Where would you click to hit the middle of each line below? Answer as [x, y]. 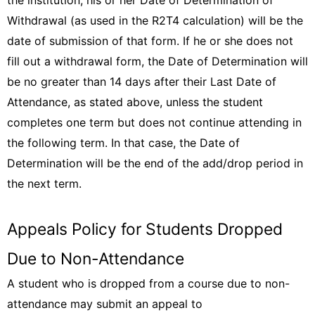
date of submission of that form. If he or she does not [150, 41]
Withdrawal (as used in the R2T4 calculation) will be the [155, 20]
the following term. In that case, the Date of [123, 143]
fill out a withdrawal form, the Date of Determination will [157, 61]
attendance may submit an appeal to [105, 304]
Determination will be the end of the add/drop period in [155, 163]
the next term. [44, 184]
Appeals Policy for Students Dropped [145, 229]
